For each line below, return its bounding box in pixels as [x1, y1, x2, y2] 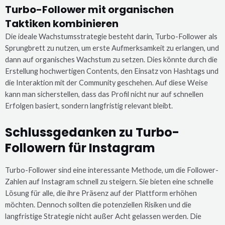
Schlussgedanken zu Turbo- [5, 124, 179, 141]
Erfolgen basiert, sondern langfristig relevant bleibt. [5, 101, 173, 110]
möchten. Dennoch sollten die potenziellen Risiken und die [5, 200, 191, 209]
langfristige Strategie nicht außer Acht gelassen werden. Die [5, 211, 201, 220]
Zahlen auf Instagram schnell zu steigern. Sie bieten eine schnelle [5, 177, 213, 186]
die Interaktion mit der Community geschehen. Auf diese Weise [5, 78, 208, 87]
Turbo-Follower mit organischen [5, 3, 174, 17]
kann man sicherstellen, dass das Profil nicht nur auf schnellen [5, 90, 203, 99]
